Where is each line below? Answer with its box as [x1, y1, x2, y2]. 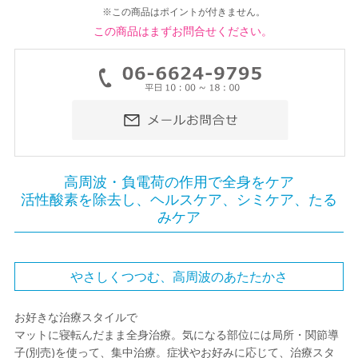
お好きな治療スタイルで [14, 309, 137, 325]
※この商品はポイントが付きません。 [93, 5, 265, 19]
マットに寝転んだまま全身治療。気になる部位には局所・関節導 [14, 327, 339, 343]
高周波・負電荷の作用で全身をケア [64, 172, 294, 192]
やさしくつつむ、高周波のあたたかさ [70, 268, 288, 286]
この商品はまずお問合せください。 [93, 23, 272, 39]
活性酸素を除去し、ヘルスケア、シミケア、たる [21, 189, 337, 209]
